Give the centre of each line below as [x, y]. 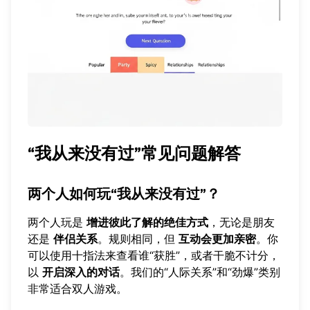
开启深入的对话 [81, 272]
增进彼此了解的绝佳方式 [147, 222]
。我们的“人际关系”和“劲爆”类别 [200, 272]
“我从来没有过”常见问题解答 [134, 153]
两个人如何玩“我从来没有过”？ [124, 193]
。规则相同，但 [138, 238]
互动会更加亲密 [217, 238]
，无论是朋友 [241, 222]
